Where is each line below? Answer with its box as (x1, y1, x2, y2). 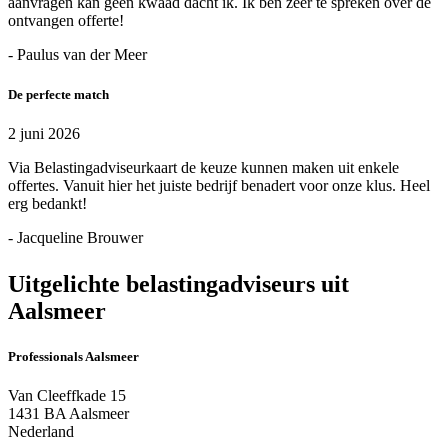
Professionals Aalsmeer (8, 348, 139, 364)
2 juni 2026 (8, 124, 80, 142)
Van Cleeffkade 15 (8, 386, 126, 404)
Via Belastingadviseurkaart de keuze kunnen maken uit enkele (8, 158, 399, 176)
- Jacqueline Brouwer (8, 228, 143, 246)
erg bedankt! (8, 194, 87, 212)
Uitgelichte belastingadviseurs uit (8, 270, 349, 297)
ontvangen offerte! (8, 12, 124, 30)
